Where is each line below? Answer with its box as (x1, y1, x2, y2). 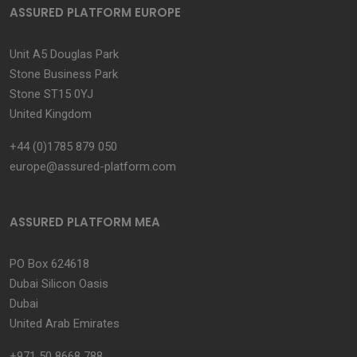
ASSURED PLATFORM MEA (10, 214, 160, 230)
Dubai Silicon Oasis (10, 277, 108, 291)
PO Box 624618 (10, 257, 89, 271)
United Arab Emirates (10, 316, 120, 331)
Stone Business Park (10, 67, 118, 81)
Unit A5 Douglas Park (10, 47, 119, 61)
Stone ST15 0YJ (10, 87, 93, 101)
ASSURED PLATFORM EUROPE (10, 4, 181, 21)
